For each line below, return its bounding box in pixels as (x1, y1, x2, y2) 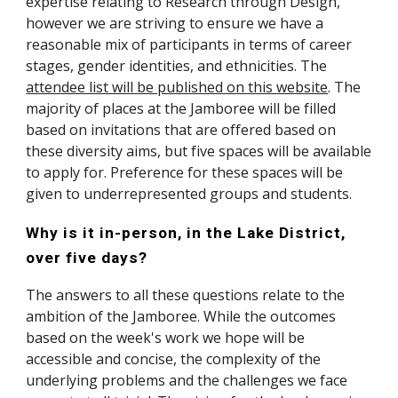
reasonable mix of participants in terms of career (26, 35, 353, 54)
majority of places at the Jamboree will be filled (26, 99, 337, 118)
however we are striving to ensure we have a (26, 13, 324, 33)
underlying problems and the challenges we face (26, 370, 348, 390)
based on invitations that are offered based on (26, 120, 337, 139)
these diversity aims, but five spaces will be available (26, 141, 372, 161)
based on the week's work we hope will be (26, 328, 306, 347)
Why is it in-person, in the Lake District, (26, 224, 346, 242)
